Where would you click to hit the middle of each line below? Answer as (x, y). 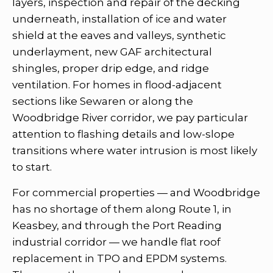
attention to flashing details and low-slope (123, 134)
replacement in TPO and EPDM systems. (119, 258)
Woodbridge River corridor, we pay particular (130, 117)
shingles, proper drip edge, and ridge (111, 68)
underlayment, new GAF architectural (112, 51)
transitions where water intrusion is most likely (135, 150)
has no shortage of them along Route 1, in (122, 209)
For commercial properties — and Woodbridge (136, 192)
